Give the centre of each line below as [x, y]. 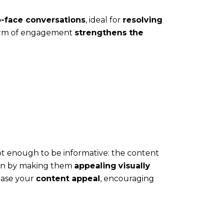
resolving [143, 20]
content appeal [68, 178]
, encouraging [127, 178]
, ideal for [104, 20]
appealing [95, 165]
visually [134, 165]
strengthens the [109, 32]
